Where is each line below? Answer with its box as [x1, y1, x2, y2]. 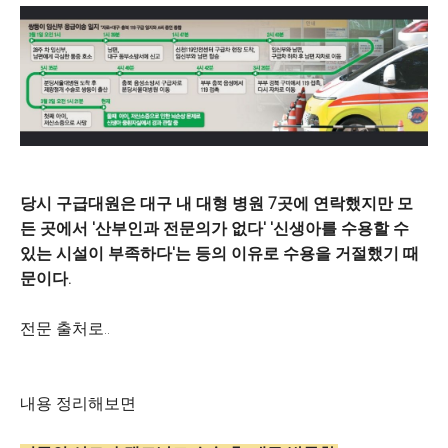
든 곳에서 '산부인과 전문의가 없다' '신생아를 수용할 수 [20, 219, 409, 238]
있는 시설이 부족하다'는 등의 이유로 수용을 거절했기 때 [20, 244, 419, 263]
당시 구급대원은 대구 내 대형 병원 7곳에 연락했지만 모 [20, 194, 413, 213]
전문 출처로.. [20, 319, 110, 338]
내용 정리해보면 [20, 394, 136, 413]
